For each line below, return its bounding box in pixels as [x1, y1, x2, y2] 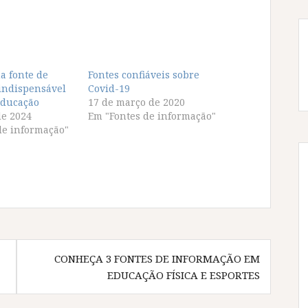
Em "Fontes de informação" [87, 109, 216, 122]
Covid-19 [87, 81, 130, 95]
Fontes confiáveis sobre [87, 67, 199, 81]
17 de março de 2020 [87, 95, 185, 109]
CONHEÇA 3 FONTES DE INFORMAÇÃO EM [54, 251, 260, 265]
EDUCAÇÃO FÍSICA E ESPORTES [107, 267, 260, 282]
